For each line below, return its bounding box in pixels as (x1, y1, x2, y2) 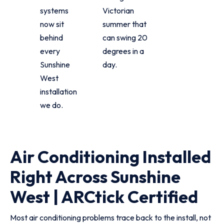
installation (40, 86, 77, 96)
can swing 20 (102, 32, 148, 42)
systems (40, 5, 68, 15)
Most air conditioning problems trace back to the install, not (10, 212, 211, 222)
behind (40, 32, 63, 42)
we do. (40, 100, 63, 110)
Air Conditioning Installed (10, 146, 211, 167)
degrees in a (102, 46, 144, 56)
